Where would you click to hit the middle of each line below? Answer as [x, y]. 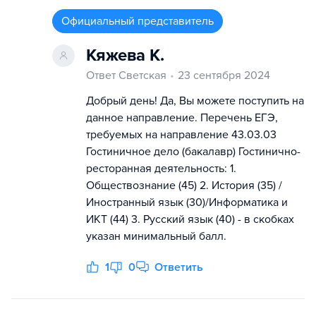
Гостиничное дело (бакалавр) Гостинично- [193, 151]
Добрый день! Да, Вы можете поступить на [195, 101]
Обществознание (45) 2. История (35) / [184, 185]
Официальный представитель [138, 21]
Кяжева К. [125, 55]
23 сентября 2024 [224, 75]
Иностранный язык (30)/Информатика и [187, 202]
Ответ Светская [126, 75]
